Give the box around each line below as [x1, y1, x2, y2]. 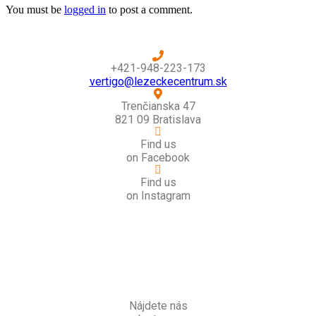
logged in [64, 4, 106, 16]
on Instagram [126, 189, 190, 203]
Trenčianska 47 [121, 99, 195, 114]
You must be [6, 4, 64, 16]
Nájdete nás [128, 299, 188, 313]
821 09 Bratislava [115, 113, 201, 127]
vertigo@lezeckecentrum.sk [89, 75, 227, 89]
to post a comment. [106, 4, 193, 16]
